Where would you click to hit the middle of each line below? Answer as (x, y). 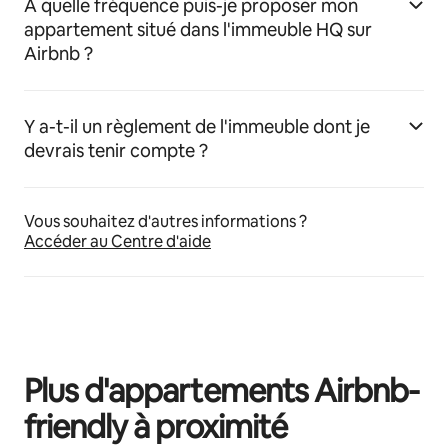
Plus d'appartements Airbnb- (222, 391)
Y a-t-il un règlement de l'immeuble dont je (197, 127)
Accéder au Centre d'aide (117, 242)
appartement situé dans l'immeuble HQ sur (198, 30)
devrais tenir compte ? (116, 151)
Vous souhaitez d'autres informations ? (165, 222)
